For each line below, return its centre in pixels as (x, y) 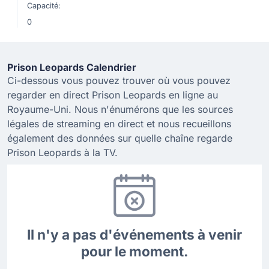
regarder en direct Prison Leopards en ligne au (113, 95)
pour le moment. (134, 252)
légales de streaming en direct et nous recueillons (119, 124)
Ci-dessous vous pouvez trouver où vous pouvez (119, 80)
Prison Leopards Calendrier (72, 67)
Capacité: (44, 6)
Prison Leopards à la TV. (62, 153)
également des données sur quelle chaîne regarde (120, 138)
